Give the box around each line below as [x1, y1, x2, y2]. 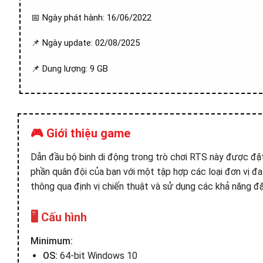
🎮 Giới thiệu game [31, 126, 130, 140]
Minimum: [31, 235, 73, 247]
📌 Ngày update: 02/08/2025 [31, 38, 140, 48]
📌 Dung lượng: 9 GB [31, 63, 108, 74]
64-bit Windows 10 [57, 250, 137, 261]
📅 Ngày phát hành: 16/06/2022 [31, 12, 151, 23]
